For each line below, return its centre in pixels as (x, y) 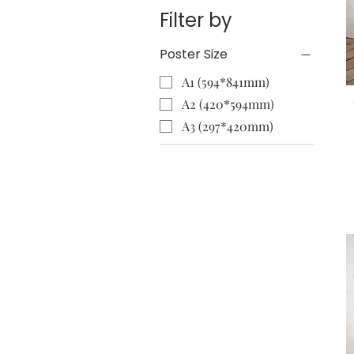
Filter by (196, 20)
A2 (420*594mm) (228, 104)
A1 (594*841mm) (226, 81)
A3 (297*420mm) (228, 126)
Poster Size (194, 54)
